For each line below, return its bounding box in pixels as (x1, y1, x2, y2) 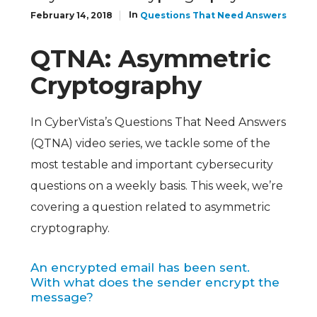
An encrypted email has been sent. (30, 260, 250, 275)
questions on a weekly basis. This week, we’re (30, 179, 283, 193)
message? (30, 290, 93, 305)
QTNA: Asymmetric (30, 44, 271, 74)
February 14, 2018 (30, 10, 113, 21)
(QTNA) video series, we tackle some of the (30, 137, 270, 151)
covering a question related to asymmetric (30, 200, 270, 214)
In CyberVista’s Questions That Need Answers (30, 115, 286, 129)
